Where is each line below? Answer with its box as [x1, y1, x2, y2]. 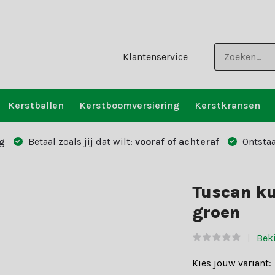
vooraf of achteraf [134, 136, 219, 147]
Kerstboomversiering [79, 99, 179, 111]
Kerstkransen [194, 99, 260, 111]
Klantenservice [123, 51, 188, 63]
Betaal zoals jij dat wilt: [25, 136, 135, 147]
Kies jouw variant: [192, 257, 272, 269]
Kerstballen [7, 99, 64, 111]
